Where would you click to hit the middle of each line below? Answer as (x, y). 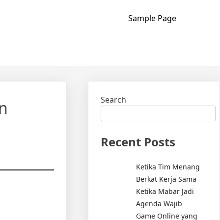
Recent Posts (138, 142)
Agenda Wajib (159, 203)
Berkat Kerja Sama (166, 179)
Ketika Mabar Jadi (165, 191)
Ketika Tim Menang (168, 166)
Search (114, 100)
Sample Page (152, 18)
